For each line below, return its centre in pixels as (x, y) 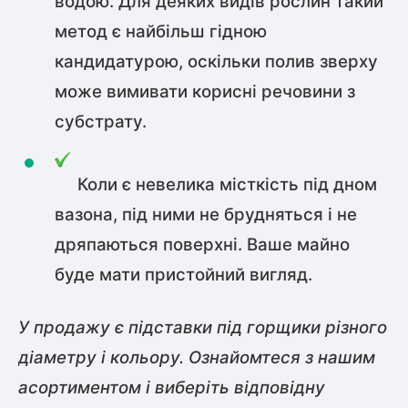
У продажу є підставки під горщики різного (203, 327)
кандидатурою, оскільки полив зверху (216, 61)
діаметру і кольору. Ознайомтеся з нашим (197, 357)
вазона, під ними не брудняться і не (206, 214)
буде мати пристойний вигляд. (184, 274)
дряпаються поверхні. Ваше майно (202, 244)
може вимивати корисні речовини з (205, 91)
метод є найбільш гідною (161, 31)
